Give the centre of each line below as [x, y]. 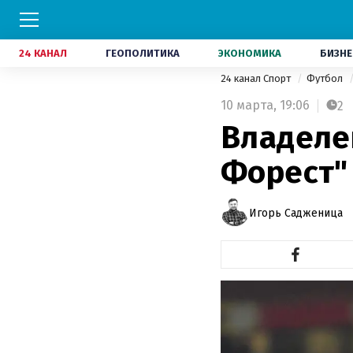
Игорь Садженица [296, 213]
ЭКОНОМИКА [250, 53]
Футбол [326, 78]
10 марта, [249, 105]
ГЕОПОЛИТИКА [143, 53]
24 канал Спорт [257, 78]
